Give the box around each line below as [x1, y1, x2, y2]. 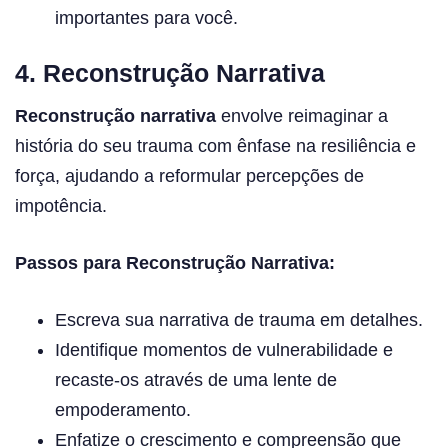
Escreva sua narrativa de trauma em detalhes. [55, 309, 423, 330]
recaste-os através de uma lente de [55, 369, 337, 390]
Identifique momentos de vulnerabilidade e [55, 339, 393, 360]
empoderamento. [55, 399, 191, 420]
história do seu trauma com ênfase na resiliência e [15, 135, 416, 156]
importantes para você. [55, 8, 238, 29]
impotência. [15, 195, 107, 216]
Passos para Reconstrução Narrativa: [15, 252, 335, 273]
